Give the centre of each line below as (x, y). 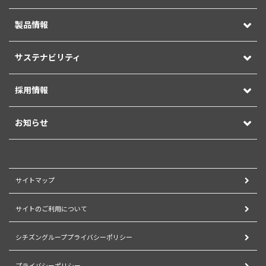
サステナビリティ (48, 58)
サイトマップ (35, 180)
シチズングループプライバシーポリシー (74, 237)
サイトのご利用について (51, 209)
